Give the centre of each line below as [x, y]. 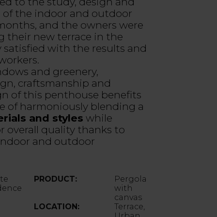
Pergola [130, 179]
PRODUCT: [55, 179]
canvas [128, 198]
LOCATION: [56, 207]
